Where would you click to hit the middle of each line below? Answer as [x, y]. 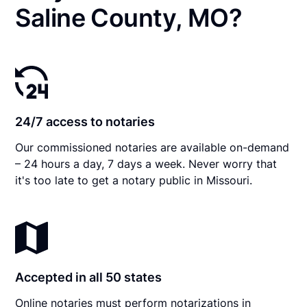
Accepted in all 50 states [89, 277]
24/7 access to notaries [85, 121]
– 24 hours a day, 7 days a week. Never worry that [146, 163]
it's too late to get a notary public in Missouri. [134, 180]
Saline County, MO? [129, 17]
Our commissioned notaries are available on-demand [152, 147]
